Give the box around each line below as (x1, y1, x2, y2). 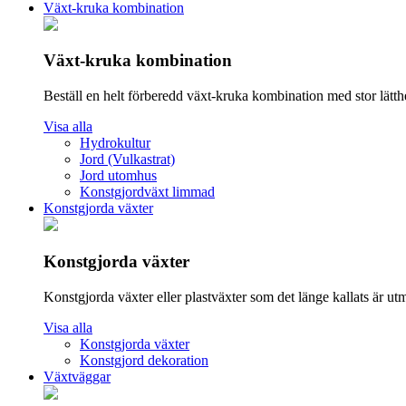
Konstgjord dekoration (80, 352, 208, 368)
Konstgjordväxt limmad (80, 184, 215, 200)
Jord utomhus (80, 168, 157, 184)
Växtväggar (43, 368, 111, 384)
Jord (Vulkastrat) (80, 151, 175, 168)
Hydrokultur (80, 135, 150, 151)
